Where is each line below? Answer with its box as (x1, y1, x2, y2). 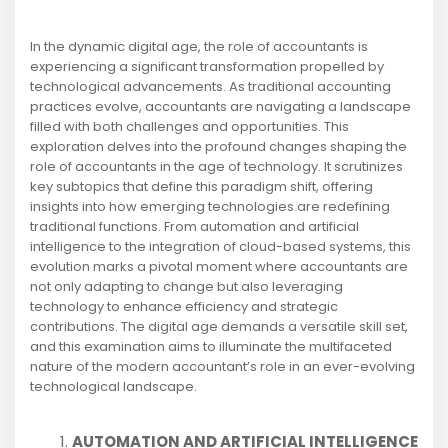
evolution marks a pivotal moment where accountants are (30, 257, 408, 277)
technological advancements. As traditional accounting (30, 77, 391, 97)
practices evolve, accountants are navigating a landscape (30, 97, 411, 117)
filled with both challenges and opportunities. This (30, 117, 349, 137)
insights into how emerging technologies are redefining (30, 197, 390, 217)
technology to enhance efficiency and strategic (30, 297, 338, 317)
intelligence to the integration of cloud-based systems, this (30, 237, 411, 257)
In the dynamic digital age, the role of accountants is (30, 37, 368, 57)
